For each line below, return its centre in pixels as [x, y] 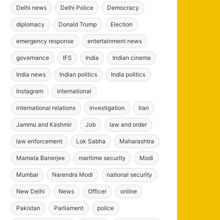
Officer [97, 191]
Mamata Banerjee [41, 158]
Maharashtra [137, 141]
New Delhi [31, 191]
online [129, 191]
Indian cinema [132, 57]
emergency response [45, 41]
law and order [128, 124]
